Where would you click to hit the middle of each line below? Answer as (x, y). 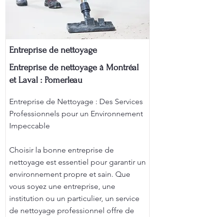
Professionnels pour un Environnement (76, 114)
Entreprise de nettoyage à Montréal (74, 68)
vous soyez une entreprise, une (62, 186)
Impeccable (30, 126)
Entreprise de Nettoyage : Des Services (76, 101)
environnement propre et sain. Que (70, 174)
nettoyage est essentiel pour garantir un (77, 162)
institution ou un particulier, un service (74, 198)
